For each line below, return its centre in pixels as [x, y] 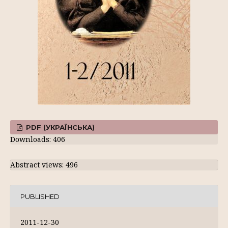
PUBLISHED [40, 196]
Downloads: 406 [38, 139]
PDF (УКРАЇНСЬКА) [60, 127]
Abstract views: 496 [44, 165]
